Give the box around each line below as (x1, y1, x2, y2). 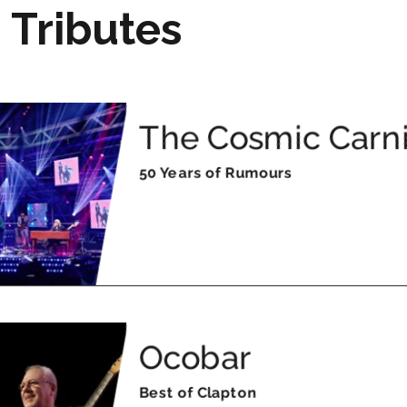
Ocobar (139, 337, 253, 376)
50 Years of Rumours (139, 164, 293, 182)
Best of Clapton (139, 383, 257, 402)
